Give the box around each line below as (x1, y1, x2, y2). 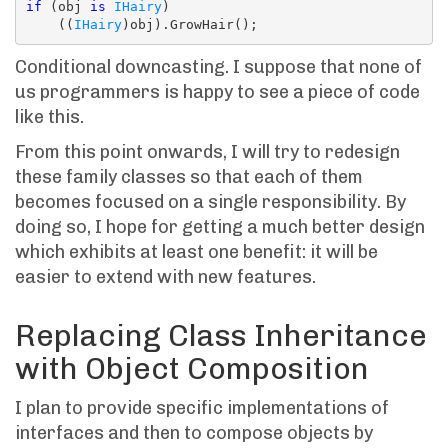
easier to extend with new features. (15, 265, 316, 288)
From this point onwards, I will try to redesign (15, 140, 400, 163)
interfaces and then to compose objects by (15, 421, 373, 444)
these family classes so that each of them (15, 165, 363, 188)
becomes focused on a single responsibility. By (15, 190, 406, 213)
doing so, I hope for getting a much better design (15, 215, 425, 238)
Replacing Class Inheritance (15, 317, 427, 354)
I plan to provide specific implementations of (15, 396, 389, 419)
